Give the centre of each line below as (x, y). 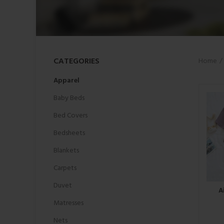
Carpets (65, 168)
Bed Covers (70, 116)
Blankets (66, 151)
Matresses (68, 203)
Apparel (66, 81)
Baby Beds (69, 98)
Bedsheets (69, 133)
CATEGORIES (76, 61)
